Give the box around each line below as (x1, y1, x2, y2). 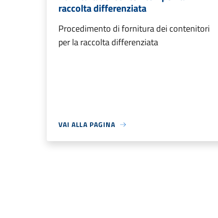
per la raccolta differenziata (58, 36, 158, 49)
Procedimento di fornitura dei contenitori (58, 22, 210, 36)
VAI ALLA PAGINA (58, 119, 115, 130)
